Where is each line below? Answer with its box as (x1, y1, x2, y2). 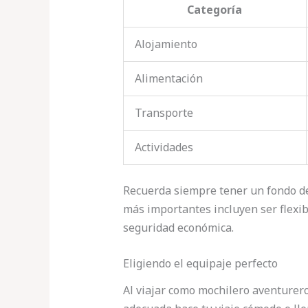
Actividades (134, 139, 193, 155)
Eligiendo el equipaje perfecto (122, 256, 278, 272)
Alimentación (134, 70, 203, 86)
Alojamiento (134, 36, 197, 52)
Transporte (134, 104, 193, 120)
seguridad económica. (122, 219, 234, 235)
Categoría (187, 1, 243, 17)
